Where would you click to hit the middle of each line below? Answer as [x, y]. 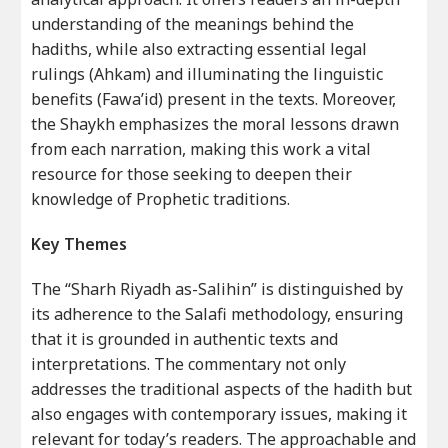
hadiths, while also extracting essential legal [199, 48]
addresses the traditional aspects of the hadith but [222, 388]
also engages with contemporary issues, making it [219, 413]
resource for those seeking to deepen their [192, 173]
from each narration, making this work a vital [201, 148]
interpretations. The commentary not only [189, 363]
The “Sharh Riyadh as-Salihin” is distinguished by [217, 288]
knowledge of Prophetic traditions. [161, 198]
